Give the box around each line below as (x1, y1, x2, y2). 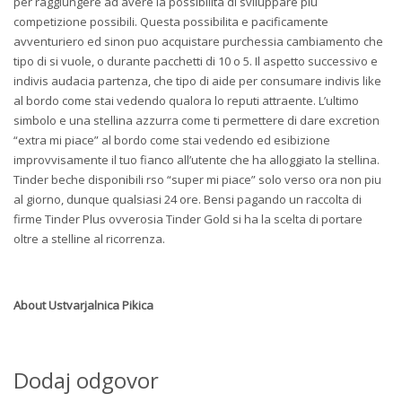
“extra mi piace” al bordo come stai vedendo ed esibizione (13, 132, 330, 149)
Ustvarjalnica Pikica (48, 297, 153, 314)
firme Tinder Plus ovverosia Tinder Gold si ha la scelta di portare (13, 211, 363, 228)
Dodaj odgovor (13, 364, 159, 395)
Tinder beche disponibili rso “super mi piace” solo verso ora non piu (13, 171, 381, 188)
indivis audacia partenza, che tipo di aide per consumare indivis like (13, 73, 381, 90)
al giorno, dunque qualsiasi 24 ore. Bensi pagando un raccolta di (13, 191, 362, 208)
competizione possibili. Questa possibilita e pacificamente (13, 13, 328, 31)
